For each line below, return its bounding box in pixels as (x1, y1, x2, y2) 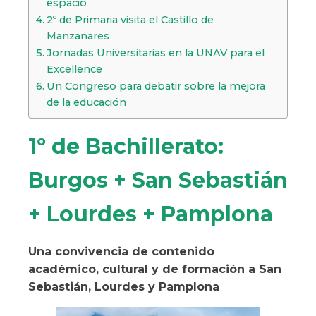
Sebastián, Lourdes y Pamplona (28, 280, 223, 294)
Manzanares (46, 30, 109, 43)
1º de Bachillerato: (28, 133, 224, 160)
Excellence (46, 63, 102, 76)
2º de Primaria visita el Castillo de (46, 13, 214, 27)
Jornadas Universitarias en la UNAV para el (46, 47, 265, 60)
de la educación (46, 96, 126, 109)
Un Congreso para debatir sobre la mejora (46, 80, 265, 93)
